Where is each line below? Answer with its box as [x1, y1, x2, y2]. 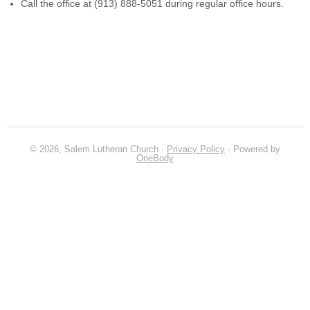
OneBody [136, 153, 174, 163]
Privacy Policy [167, 144, 225, 154]
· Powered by [225, 144, 280, 154]
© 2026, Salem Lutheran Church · [30, 144, 167, 154]
